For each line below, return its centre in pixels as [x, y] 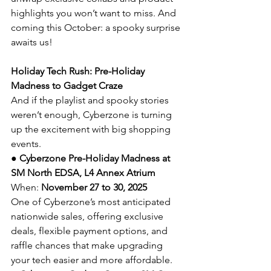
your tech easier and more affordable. [92, 260]
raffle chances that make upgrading [88, 245]
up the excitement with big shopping [92, 129]
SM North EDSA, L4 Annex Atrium [83, 172]
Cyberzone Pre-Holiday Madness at [96, 158]
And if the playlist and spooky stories [91, 100]
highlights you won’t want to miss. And [95, 13]
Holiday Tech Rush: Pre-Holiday [79, 71]
